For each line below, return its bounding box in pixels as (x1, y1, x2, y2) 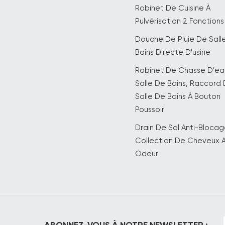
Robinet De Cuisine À (135, 4, 211, 12)
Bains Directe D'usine (135, 48, 211, 56)
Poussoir (135, 105, 165, 114)
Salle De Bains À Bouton (135, 92, 221, 100)
